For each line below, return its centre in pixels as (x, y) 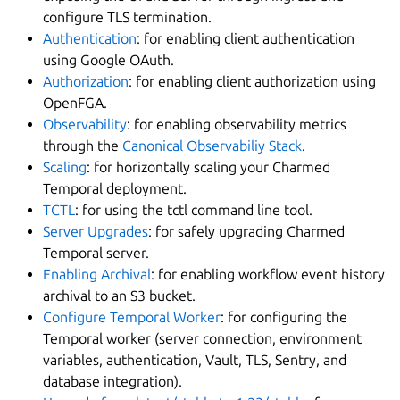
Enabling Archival (97, 274)
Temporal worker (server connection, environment (202, 338)
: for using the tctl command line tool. (194, 209)
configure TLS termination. (127, 17)
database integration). (112, 381)
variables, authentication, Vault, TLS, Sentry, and (195, 359)
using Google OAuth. (108, 59)
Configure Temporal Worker (132, 317)
